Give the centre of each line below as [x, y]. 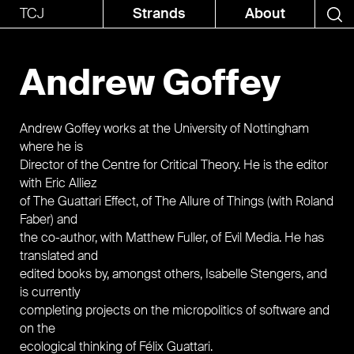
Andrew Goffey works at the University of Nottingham [164, 128]
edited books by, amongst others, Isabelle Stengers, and [173, 274]
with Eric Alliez [58, 183]
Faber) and [49, 219]
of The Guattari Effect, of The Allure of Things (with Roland [177, 201]
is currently [50, 292]
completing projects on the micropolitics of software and [175, 310]
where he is [51, 147]
